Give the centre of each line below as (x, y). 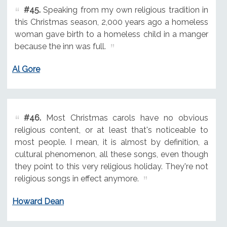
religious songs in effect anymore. (77, 179)
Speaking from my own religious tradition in (124, 10)
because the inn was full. (60, 47)
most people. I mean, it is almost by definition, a (111, 142)
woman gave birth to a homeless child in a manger (111, 34)
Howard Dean (38, 201)
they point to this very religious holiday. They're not (111, 167)
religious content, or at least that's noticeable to (111, 130)
